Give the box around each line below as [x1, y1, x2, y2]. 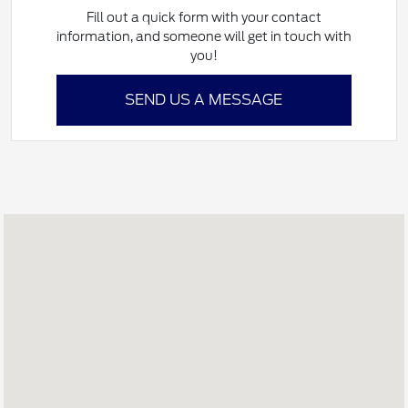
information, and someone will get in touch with [56, 29, 352, 45]
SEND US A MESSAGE [125, 91, 283, 109]
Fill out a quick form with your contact [86, 10, 321, 25]
